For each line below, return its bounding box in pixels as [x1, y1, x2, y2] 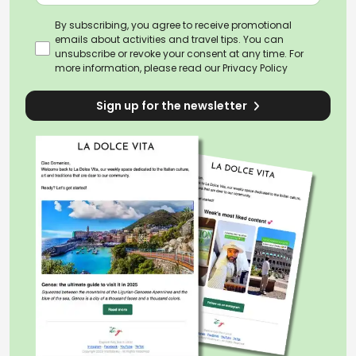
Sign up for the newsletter [96, 98, 250, 114]
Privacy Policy [222, 61, 288, 75]
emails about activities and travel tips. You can [55, 33, 284, 47]
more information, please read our [55, 61, 222, 75]
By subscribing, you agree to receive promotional [55, 18, 292, 33]
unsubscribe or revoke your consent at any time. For [55, 47, 304, 61]
